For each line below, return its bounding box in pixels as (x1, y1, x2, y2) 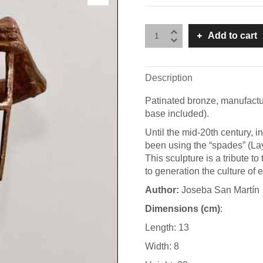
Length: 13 (145, 222, 190, 232)
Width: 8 (145, 241, 180, 251)
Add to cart (208, 31, 258, 41)
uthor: (152, 185, 180, 195)
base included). (145, 109, 210, 119)
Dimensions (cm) (145, 204, 221, 214)
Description (145, 73, 193, 83)
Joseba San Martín (179, 185, 260, 195)
